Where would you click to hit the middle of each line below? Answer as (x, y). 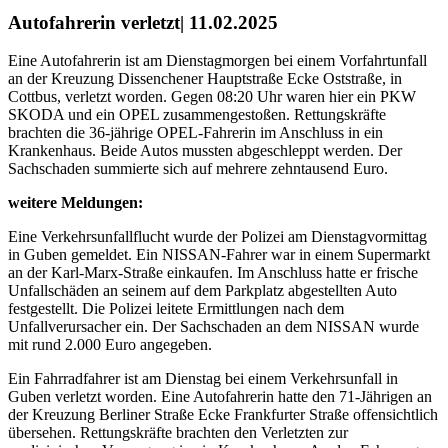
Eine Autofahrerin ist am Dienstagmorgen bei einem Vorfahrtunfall (217, 61)
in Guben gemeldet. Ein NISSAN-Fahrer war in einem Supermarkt (219, 255)
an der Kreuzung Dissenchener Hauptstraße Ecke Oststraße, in (205, 79)
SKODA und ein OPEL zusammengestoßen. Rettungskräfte (197, 115)
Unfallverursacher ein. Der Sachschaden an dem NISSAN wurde (213, 327)
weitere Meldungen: (75, 203)
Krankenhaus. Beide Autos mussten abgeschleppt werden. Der (205, 151)
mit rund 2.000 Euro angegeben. (110, 345)
